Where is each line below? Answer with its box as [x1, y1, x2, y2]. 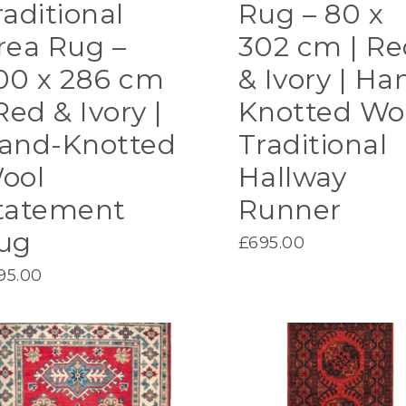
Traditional [237, 127, 388, 161]
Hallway [237, 159, 347, 194]
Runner [237, 192, 342, 227]
